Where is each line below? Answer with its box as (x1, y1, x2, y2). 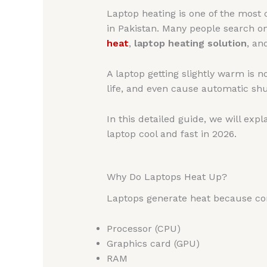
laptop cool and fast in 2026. (106, 128, 237, 139)
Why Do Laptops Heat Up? (106, 171, 227, 183)
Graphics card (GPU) (106, 238, 200, 249)
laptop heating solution (133, 38, 247, 49)
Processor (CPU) (106, 223, 181, 234)
